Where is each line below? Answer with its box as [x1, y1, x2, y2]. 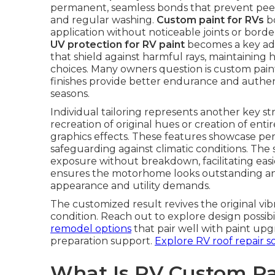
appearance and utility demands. [50, 180, 211, 192]
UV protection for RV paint [50, 39, 185, 50]
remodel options [50, 223, 131, 234]
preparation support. [50, 235, 155, 247]
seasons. [50, 88, 90, 99]
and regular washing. [50, 14, 157, 26]
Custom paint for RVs [157, 14, 264, 26]
